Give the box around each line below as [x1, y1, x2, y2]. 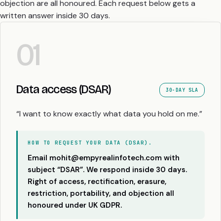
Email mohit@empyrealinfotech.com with [28, 152, 180, 163]
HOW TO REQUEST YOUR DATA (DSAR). [28, 139, 152, 146]
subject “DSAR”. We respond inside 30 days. [28, 164, 187, 175]
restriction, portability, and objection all [28, 188, 174, 198]
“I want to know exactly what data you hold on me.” [16, 108, 202, 119]
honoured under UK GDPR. [28, 200, 122, 210]
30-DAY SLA [166, 86, 198, 93]
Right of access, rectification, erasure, [28, 176, 166, 186]
